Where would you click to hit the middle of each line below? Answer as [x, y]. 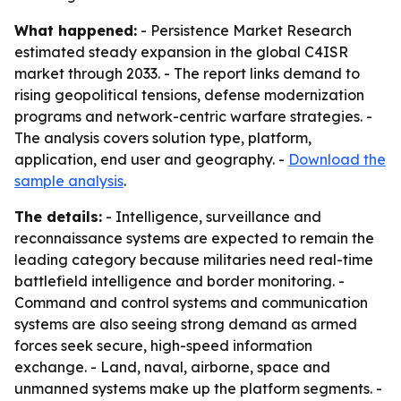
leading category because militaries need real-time [194, 260]
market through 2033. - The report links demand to [187, 73]
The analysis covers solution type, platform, [163, 138]
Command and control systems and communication [191, 303]
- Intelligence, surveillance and [212, 217]
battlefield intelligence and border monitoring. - [179, 281]
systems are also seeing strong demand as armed [186, 324]
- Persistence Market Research [244, 30]
